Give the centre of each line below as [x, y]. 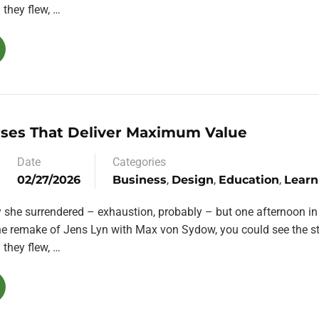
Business [140, 180]
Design [193, 180]
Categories [139, 162]
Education [249, 180]
